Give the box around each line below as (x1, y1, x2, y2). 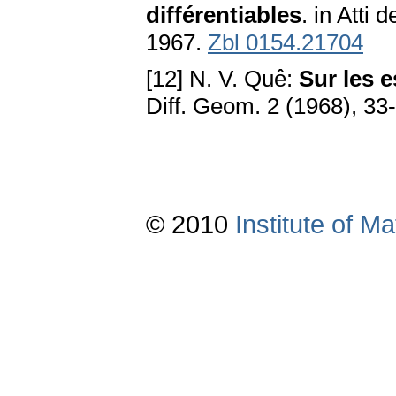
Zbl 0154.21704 (208, 29, 363, 57)
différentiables (146, 2, 301, 29)
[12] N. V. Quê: (146, 65, 299, 93)
